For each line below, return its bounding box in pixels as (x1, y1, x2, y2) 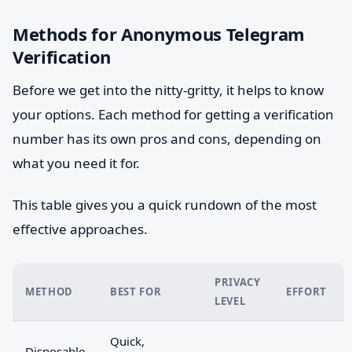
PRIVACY (214, 275, 261, 289)
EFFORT (286, 284, 327, 299)
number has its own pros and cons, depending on (13, 130, 321, 148)
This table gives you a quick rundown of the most (13, 196, 317, 214)
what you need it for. (13, 154, 140, 172)
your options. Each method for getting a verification (13, 105, 334, 123)
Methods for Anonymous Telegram (13, 22, 306, 46)
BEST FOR (110, 284, 162, 299)
